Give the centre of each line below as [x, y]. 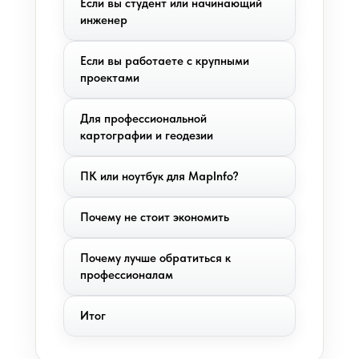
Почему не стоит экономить [155, 217]
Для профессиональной [143, 119]
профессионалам [127, 275]
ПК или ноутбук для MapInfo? [159, 176]
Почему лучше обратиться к [155, 258]
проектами [110, 78]
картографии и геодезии [147, 135]
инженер [104, 20]
